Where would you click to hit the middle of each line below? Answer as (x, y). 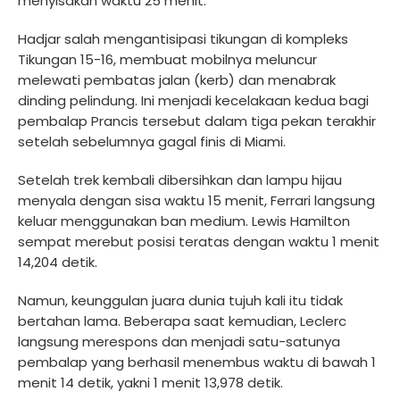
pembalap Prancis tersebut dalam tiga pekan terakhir (197, 121)
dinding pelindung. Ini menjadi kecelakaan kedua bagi (193, 100)
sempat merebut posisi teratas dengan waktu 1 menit (199, 241)
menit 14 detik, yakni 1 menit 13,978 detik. (150, 382)
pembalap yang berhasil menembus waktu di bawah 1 (197, 362)
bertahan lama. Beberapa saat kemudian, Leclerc (182, 321)
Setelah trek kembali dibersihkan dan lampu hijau (180, 179)
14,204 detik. (58, 262)
